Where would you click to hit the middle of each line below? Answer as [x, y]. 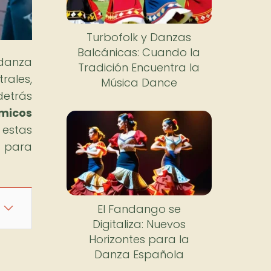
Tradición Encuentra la [139, 68]
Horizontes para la [139, 239]
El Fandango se [139, 209]
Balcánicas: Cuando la [139, 53]
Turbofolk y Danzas [139, 38]
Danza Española [139, 254]
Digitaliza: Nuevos [139, 224]
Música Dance [139, 83]
